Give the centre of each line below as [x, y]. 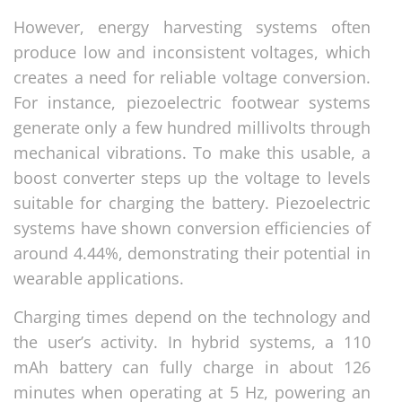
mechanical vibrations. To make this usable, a [192, 152]
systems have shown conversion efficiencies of [192, 227]
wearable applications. [99, 278]
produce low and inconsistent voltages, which [192, 52]
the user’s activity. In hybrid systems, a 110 [192, 341]
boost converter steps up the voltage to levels [192, 177]
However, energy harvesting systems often [192, 26]
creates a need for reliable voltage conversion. [192, 77]
